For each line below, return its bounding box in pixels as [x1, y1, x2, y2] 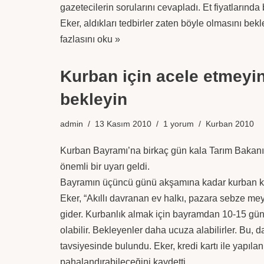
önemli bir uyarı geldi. [60, 161, 150, 171]
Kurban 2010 [206, 119, 254, 128]
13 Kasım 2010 [95, 119, 151, 128]
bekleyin [60, 90, 127, 108]
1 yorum [163, 119, 194, 128]
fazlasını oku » [60, 34, 120, 44]
